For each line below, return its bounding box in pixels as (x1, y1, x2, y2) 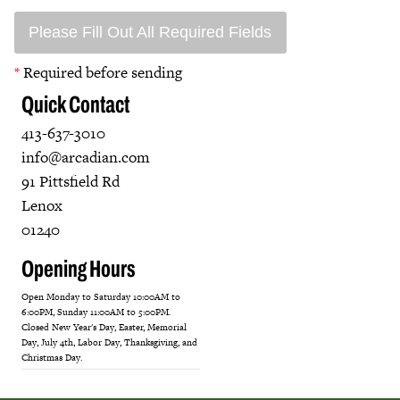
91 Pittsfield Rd (21, 171, 120, 193)
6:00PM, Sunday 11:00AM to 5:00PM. (21, 305, 171, 320)
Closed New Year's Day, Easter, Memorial (21, 321, 187, 335)
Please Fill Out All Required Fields (29, 23, 272, 42)
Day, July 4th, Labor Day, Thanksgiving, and (21, 336, 197, 350)
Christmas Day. (21, 351, 83, 365)
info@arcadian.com (21, 146, 150, 169)
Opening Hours (21, 259, 136, 284)
